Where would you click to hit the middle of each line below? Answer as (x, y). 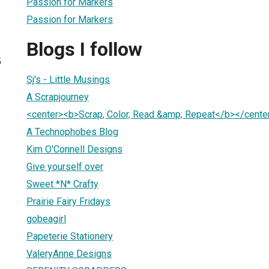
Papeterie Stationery (70, 236)
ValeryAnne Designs (69, 253)
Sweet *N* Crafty (62, 184)
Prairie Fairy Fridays (68, 201)
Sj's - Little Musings (68, 79)
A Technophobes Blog (72, 131)
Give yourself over (65, 166)
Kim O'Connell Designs (74, 149)
